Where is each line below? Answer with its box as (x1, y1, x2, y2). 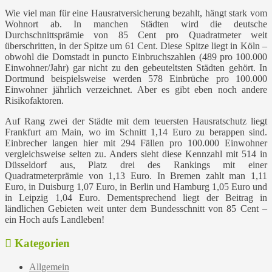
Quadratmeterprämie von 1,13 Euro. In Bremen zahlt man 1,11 (5, 171, 267, 182)
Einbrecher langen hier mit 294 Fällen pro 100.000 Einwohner (5, 138, 267, 149)
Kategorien (12, 237, 70, 250)
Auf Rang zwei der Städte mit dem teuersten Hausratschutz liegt (5, 116, 267, 127)
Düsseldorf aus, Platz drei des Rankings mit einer (5, 160, 267, 171)
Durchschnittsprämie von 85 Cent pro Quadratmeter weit (5, 30, 267, 41)
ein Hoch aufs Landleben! (5, 214, 104, 225)
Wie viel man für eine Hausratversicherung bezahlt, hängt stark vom (5, 8, 267, 19)
